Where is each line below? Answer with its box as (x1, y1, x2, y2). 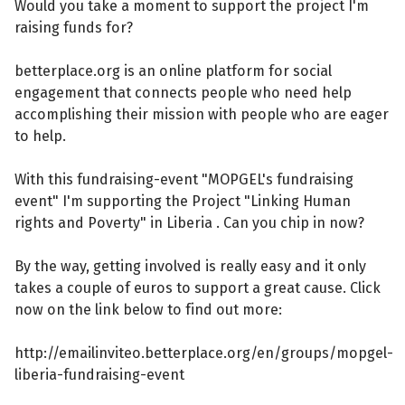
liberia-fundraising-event (14, 365, 185, 383)
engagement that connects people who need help (14, 83, 353, 101)
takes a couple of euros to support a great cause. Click (14, 278, 381, 297)
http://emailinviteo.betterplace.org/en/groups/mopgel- (14, 344, 394, 362)
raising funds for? (14, 18, 134, 36)
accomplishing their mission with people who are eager (14, 105, 390, 123)
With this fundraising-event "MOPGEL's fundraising (14, 170, 354, 188)
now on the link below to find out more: (14, 300, 283, 318)
